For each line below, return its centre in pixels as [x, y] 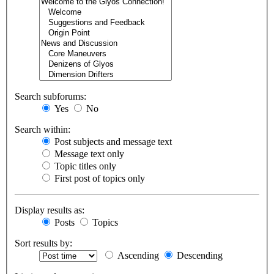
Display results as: [50, 210]
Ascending [137, 256]
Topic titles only [84, 166]
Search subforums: [50, 97]
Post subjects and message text [112, 142]
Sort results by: [43, 243]
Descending [198, 256]
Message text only [88, 154]
